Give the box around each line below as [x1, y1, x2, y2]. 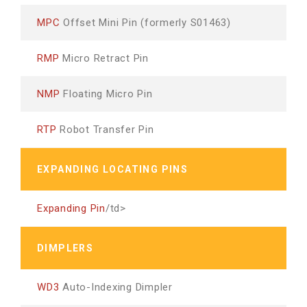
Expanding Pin [37, 202, 106, 214]
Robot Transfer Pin [56, 123, 154, 136]
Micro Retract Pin [59, 52, 149, 64]
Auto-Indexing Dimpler [59, 281, 173, 293]
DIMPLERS [37, 243, 94, 254]
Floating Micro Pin [60, 88, 153, 100]
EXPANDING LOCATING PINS [37, 164, 188, 175]
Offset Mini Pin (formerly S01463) [60, 16, 231, 29]
